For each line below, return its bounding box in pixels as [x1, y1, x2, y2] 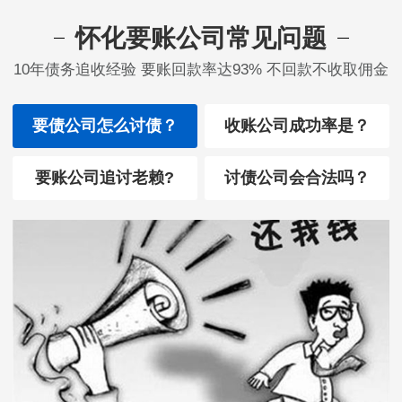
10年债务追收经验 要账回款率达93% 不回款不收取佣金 [13, 61, 389, 79]
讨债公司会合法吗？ [224, 168, 371, 187]
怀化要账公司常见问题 [75, 24, 327, 53]
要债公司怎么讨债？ [31, 117, 178, 135]
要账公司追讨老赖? [35, 168, 175, 187]
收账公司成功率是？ [224, 117, 371, 135]
